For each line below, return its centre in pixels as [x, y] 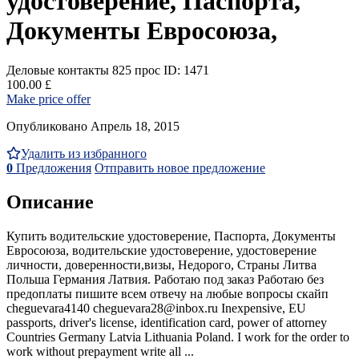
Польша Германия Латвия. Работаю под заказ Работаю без [165, 279]
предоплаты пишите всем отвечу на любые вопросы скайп [167, 293]
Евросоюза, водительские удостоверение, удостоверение [161, 250]
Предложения [52, 167]
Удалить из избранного [84, 153]
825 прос [136, 70]
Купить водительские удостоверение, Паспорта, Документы [171, 236]
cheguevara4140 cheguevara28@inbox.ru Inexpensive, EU [156, 308]
